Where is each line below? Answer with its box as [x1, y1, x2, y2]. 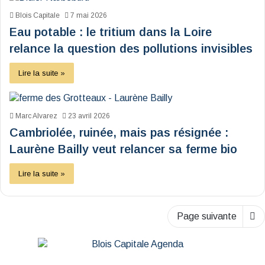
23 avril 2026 [68, 112, 110, 121]
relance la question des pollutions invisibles [9, 42, 253, 56]
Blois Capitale [15, 11, 60, 20]
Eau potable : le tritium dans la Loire [9, 25, 212, 39]
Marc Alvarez [15, 112, 57, 121]
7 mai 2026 [70, 11, 107, 20]
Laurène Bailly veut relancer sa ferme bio [9, 143, 237, 156]
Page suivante [177, 211, 237, 222]
